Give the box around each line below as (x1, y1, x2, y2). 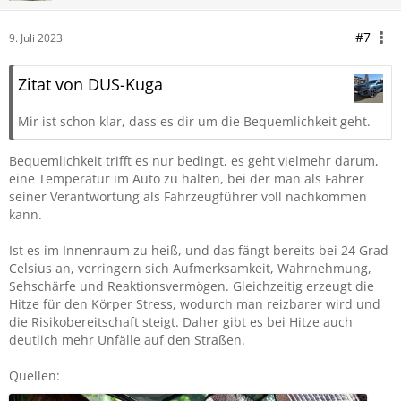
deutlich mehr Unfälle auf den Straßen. (9, 331, 245, 348)
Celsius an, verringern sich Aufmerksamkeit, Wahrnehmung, (9, 260, 371, 277)
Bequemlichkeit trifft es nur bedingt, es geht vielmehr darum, (9, 152, 379, 169)
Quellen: (9, 367, 60, 384)
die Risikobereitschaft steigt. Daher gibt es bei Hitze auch (9, 313, 353, 330)
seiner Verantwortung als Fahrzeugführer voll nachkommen (9, 188, 367, 205)
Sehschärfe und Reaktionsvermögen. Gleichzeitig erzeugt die (9, 277, 374, 294)
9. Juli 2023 (9, 30, 63, 46)
